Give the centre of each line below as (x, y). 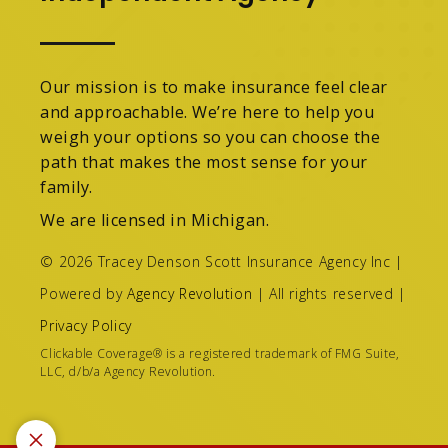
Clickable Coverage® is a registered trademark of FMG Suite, (220, 354)
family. (66, 186)
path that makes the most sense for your (204, 161)
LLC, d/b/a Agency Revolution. (128, 372)
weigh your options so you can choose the (210, 136)
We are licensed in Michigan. (155, 219)
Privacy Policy (86, 325)
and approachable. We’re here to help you (207, 111)
